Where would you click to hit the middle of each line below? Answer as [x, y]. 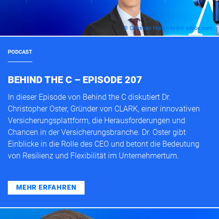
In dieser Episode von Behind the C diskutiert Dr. [89, 97]
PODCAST [20, 52]
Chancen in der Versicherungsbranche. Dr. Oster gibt [97, 132]
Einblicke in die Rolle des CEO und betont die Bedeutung [104, 144]
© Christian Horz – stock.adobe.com [168, 28]
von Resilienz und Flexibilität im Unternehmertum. [93, 155]
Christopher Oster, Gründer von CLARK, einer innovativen [104, 109]
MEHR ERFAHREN [46, 187]
